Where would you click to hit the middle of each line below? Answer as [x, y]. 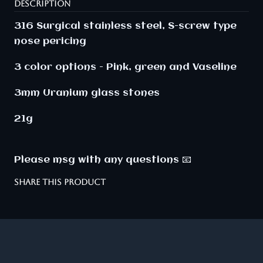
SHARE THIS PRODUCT [60, 182]
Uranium [65, 93]
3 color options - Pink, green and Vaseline [125, 68]
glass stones [124, 93]
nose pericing [50, 42]
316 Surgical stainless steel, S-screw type [125, 26]
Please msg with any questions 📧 [103, 160]
